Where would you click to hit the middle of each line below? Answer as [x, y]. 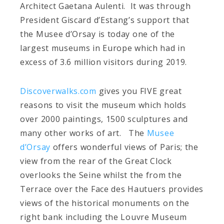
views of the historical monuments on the [105, 203]
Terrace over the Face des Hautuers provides [112, 189]
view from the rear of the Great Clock [96, 161]
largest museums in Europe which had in [103, 48]
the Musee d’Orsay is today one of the [97, 34]
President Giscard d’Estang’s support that [105, 20]
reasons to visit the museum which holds [103, 105]
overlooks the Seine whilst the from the [101, 175]
